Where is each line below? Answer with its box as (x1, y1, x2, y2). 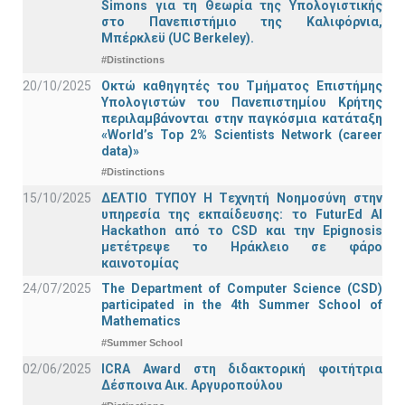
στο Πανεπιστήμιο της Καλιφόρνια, (101, 14, 382, 30)
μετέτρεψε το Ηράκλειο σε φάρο (101, 240, 382, 255)
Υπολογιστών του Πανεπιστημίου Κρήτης (101, 94, 382, 109)
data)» (101, 143, 139, 158)
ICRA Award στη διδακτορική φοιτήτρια (101, 361, 382, 376)
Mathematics (101, 314, 181, 329)
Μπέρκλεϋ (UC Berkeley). (101, 31, 254, 46)
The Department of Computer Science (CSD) (101, 281, 382, 297)
